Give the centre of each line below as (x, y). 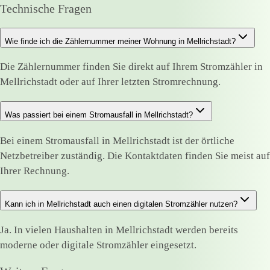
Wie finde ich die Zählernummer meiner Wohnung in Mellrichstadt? (120, 41)
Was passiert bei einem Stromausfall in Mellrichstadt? (99, 115)
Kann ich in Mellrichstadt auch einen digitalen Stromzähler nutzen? (121, 204)
